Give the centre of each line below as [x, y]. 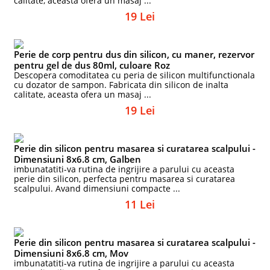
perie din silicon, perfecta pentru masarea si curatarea [125, 179]
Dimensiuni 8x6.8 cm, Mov [71, 253]
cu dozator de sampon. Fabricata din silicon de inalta [121, 85]
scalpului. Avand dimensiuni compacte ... [97, 188]
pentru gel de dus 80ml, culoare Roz [92, 65]
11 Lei [140, 204]
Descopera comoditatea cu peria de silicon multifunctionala [135, 75]
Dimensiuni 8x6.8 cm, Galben [78, 159]
